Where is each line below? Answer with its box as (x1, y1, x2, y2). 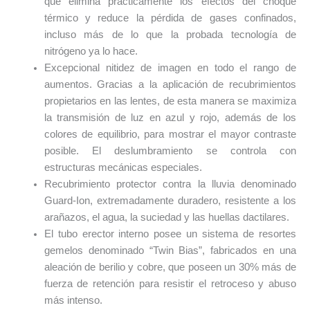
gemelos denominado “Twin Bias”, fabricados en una (44, 245, 296, 257)
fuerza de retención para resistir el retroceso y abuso (44, 278, 296, 290)
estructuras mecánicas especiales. (44, 162, 202, 174)
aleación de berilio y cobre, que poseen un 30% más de (44, 262, 296, 273)
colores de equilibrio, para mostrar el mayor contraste (44, 129, 296, 140)
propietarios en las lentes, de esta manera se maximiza (44, 95, 296, 107)
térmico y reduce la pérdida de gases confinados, (44, 12, 296, 24)
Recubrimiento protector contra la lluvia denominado (44, 179, 296, 190)
